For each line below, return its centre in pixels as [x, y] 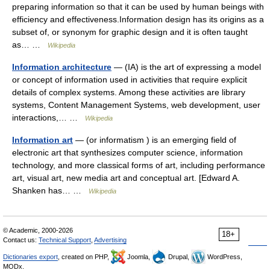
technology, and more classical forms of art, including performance [139, 165]
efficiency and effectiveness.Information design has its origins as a [138, 19]
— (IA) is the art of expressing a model [186, 67]
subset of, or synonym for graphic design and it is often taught [130, 32]
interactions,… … [49, 118]
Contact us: [21, 240]
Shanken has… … [50, 190]
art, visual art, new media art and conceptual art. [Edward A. [126, 178]
